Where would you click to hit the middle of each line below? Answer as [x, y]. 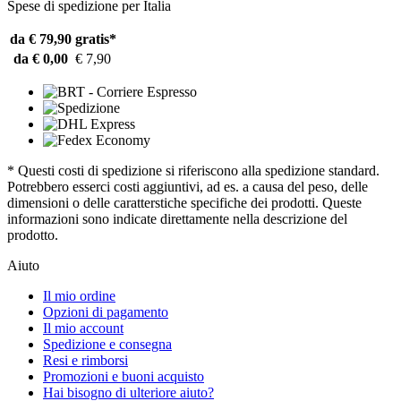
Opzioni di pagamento [106, 312]
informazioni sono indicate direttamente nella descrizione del [177, 219]
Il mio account [83, 328]
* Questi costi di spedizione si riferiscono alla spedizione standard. [193, 171]
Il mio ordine [79, 296]
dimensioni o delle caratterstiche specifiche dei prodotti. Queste [184, 203]
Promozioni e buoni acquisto [124, 377]
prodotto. [33, 235]
